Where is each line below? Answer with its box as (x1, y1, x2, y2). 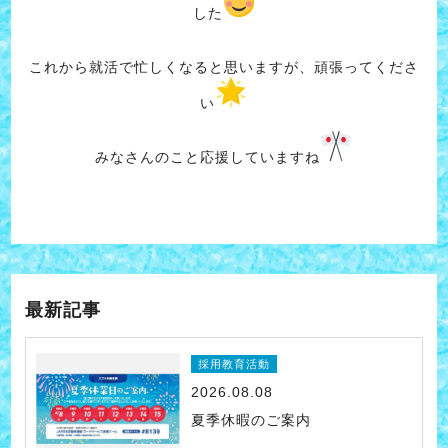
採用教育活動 (198, 357, 271, 370)
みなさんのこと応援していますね (95, 148, 321, 165)
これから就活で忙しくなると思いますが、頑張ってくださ (28, 58, 419, 75)
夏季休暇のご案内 (191, 411, 312, 428)
